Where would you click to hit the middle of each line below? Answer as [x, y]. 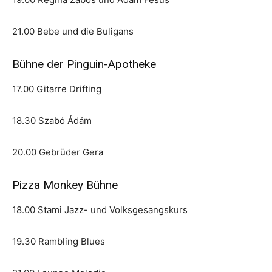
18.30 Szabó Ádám [52, 121]
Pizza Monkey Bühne [65, 185]
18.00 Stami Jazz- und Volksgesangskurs [100, 210]
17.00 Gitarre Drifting [57, 89]
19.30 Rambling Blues [59, 242]
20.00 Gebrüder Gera [58, 152]
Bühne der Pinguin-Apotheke [84, 64]
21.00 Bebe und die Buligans [73, 32]
